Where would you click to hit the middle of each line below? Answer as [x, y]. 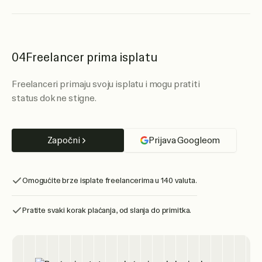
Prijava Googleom [184, 140]
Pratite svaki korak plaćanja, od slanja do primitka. [107, 210]
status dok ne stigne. [54, 98]
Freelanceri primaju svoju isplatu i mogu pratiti [106, 84]
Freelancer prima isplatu [92, 57]
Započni [63, 140]
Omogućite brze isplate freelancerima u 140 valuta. [110, 180]
